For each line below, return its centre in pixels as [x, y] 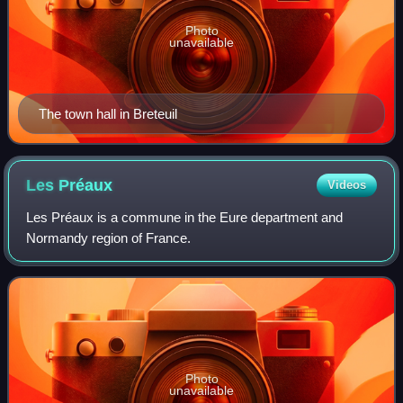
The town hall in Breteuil [108, 114]
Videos [346, 185]
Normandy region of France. [109, 238]
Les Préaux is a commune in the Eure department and [185, 218]
